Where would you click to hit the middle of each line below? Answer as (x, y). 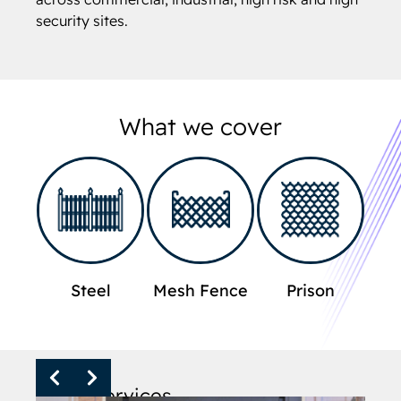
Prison (310, 291)
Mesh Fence (200, 291)
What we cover (200, 127)
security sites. (82, 21)
